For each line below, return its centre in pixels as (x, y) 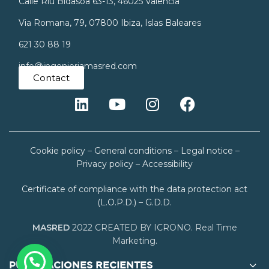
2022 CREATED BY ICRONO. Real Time (153, 227)
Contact (51, 77)
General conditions (133, 150)
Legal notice (207, 150)
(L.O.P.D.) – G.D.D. (134, 202)
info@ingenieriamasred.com (78, 66)
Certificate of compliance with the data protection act (134, 189)
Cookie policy (57, 150)
